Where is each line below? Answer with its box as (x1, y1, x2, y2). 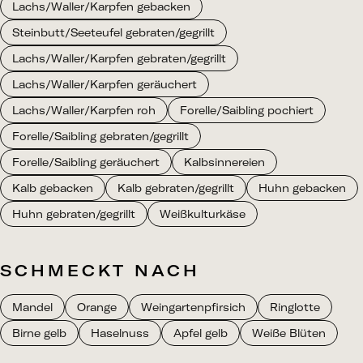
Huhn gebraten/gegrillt (12, 207, 135, 221)
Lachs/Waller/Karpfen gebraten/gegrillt (12, 52, 226, 66)
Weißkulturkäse (160, 207, 246, 221)
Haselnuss (91, 327, 149, 340)
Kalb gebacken (12, 181, 93, 195)
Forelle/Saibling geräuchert (12, 156, 160, 169)
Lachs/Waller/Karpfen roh (12, 104, 156, 117)
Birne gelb (12, 327, 66, 340)
